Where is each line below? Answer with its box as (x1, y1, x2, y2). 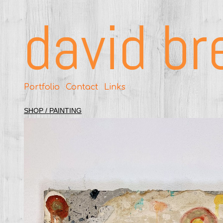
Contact (66, 82, 98, 92)
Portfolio (24, 82, 60, 92)
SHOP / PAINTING (24, 106, 82, 114)
